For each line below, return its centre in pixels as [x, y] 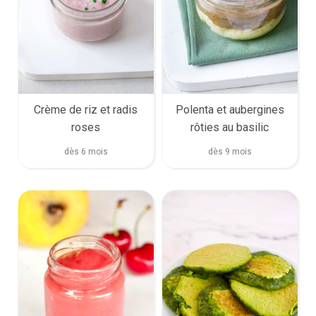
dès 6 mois [86, 152]
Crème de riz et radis [86, 110]
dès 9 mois [230, 152]
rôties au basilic [230, 128]
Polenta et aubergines [230, 110]
